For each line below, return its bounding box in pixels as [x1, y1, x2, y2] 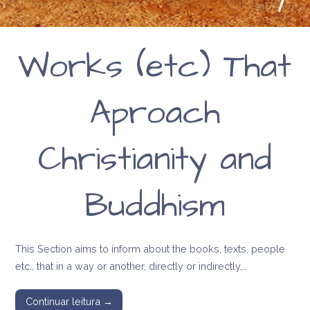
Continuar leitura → [25, 295, 113, 308]
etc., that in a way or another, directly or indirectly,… [15, 259, 248, 272]
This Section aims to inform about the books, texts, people [15, 242, 286, 255]
